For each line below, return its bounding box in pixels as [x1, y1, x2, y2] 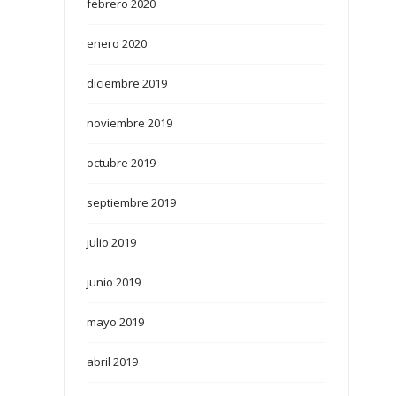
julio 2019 [87, 234, 137, 251]
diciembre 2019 [87, 75, 168, 92]
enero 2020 [87, 35, 148, 52]
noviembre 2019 [87, 115, 173, 132]
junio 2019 [87, 274, 141, 291]
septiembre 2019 [87, 194, 177, 211]
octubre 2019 [87, 155, 156, 171]
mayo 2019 [87, 314, 145, 331]
